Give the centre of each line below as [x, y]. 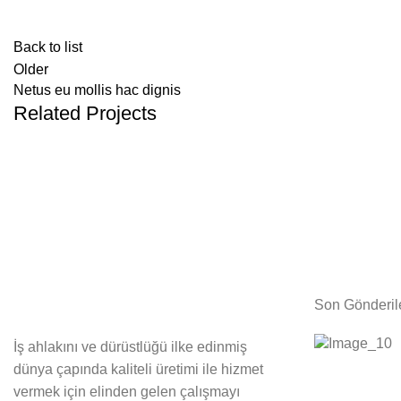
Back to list [48, 47]
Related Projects [85, 114]
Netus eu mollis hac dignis [97, 90]
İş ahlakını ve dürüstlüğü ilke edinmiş [130, 347]
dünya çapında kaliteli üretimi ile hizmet [138, 370]
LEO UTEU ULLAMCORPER [147, 230]
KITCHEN [55, 198]
